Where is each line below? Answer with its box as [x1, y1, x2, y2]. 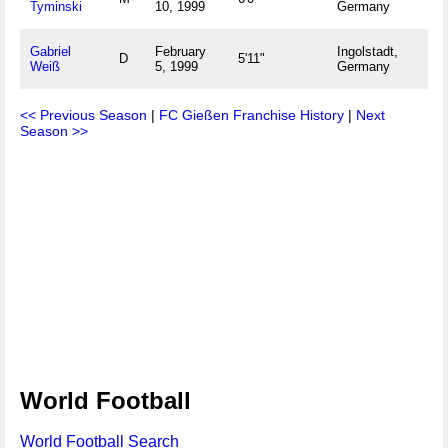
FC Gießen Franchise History [159, 107, 344, 123]
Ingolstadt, [337, 44, 398, 59]
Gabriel [30, 44, 71, 59]
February [155, 44, 206, 59]
